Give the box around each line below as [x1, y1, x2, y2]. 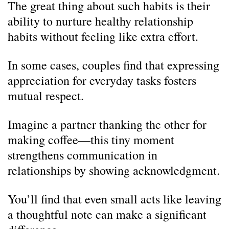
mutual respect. [8, 87, 84, 104]
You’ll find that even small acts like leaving [8, 191, 221, 207]
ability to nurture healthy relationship [8, 13, 193, 29]
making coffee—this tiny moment [8, 131, 174, 148]
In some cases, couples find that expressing [8, 57, 219, 73]
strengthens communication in [8, 147, 157, 163]
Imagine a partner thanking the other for [8, 116, 207, 132]
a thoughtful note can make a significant [8, 206, 207, 222]
